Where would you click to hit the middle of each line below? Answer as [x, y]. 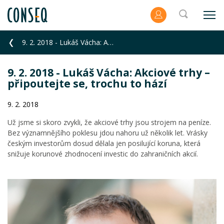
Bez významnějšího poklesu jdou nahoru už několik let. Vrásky [107, 133]
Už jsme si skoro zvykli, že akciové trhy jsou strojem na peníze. [109, 122]
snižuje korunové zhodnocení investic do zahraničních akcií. [103, 154]
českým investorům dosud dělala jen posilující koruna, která [104, 143]
